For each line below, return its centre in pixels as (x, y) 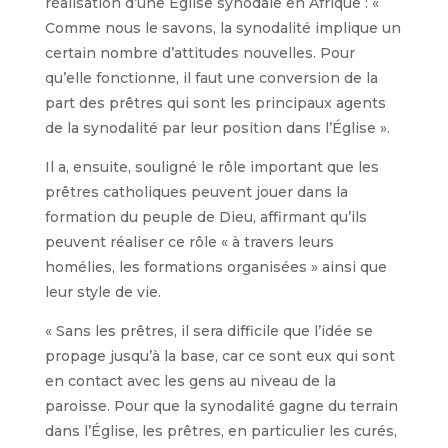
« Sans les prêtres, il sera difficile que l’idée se (208, 331)
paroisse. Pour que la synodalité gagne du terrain (221, 406)
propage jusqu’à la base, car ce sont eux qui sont (219, 356)
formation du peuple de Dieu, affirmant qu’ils (205, 217)
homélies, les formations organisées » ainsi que (215, 267)
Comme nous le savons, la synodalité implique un (222, 28)
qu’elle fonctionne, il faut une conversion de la (211, 78)
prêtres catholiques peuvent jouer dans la (196, 192)
